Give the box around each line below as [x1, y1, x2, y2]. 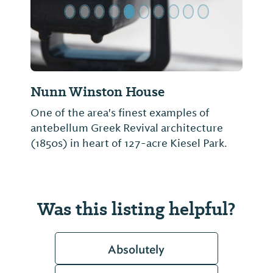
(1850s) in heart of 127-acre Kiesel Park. [30, 136, 227, 151]
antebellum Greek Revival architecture [30, 121, 223, 135]
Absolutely [108, 243, 165, 258]
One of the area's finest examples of [30, 106, 210, 120]
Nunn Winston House [30, 82, 165, 102]
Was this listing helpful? [37, 196, 236, 221]
